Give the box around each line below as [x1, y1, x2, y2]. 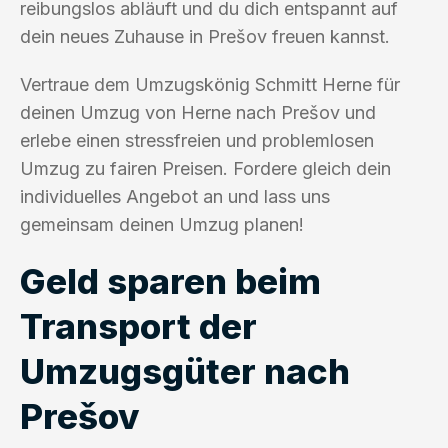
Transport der [20, 304, 257, 347]
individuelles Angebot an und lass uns [20, 185, 330, 207]
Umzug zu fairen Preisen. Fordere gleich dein [20, 157, 391, 179]
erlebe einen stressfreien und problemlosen [20, 129, 374, 151]
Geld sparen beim [20, 259, 321, 302]
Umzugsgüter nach [20, 349, 350, 392]
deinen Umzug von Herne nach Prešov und [20, 101, 376, 123]
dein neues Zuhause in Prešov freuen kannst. [20, 25, 390, 47]
